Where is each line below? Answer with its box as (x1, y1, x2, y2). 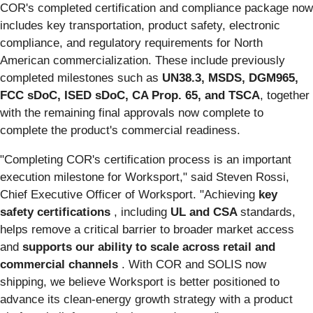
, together (260, 89, 310, 103)
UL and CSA (170, 205, 240, 219)
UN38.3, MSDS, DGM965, (162, 71, 298, 85)
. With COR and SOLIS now (118, 258, 266, 272)
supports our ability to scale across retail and (22, 240, 275, 254)
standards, (240, 205, 296, 219)
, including (110, 205, 170, 219)
